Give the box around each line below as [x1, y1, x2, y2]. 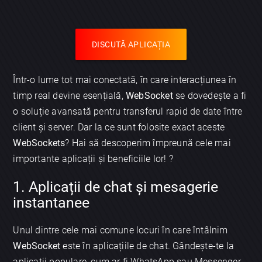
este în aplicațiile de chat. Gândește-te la [60, 240, 235, 251]
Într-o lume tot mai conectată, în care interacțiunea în [13, 74, 237, 86]
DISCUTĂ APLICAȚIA [91, 40, 171, 50]
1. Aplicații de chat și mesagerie [13, 178, 219, 195]
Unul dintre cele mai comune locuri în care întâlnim [13, 224, 228, 236]
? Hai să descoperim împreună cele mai [65, 137, 231, 149]
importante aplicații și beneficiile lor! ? [13, 153, 173, 165]
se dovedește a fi [173, 90, 247, 102]
